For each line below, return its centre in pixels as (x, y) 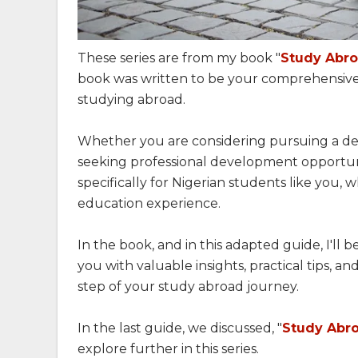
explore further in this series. (168, 348)
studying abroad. (131, 99)
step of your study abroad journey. (188, 286)
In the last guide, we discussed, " (180, 328)
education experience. (149, 203)
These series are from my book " (179, 58)
